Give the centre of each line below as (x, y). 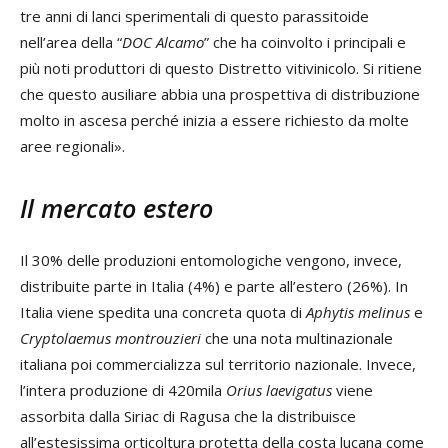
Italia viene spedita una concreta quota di (163, 311)
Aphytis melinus (358, 311)
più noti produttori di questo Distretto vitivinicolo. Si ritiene (221, 67)
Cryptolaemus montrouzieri (110, 337)
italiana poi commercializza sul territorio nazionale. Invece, (218, 363)
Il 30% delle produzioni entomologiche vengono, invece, (211, 259)
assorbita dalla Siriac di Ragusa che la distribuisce (188, 415)
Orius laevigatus (279, 389)
